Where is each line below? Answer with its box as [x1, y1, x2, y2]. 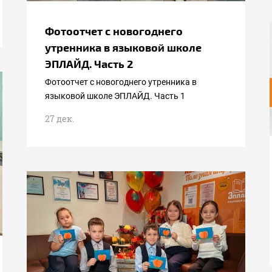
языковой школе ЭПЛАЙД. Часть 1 [45, 91, 185, 101]
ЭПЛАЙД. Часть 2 [45, 57, 133, 70]
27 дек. [45, 113, 74, 124]
